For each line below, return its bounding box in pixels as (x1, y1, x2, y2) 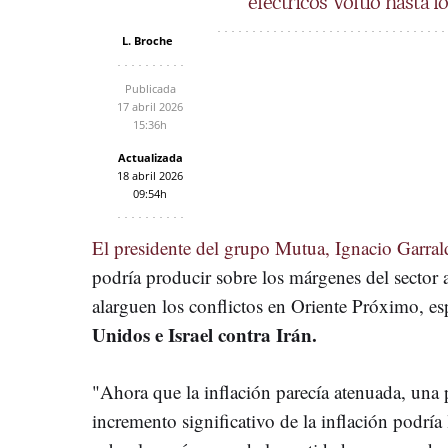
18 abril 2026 (117, 167, 183, 183)
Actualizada (117, 149, 183, 165)
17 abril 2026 (117, 98, 183, 114)
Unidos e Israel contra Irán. (92, 320, 317, 348)
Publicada (124, 80, 176, 96)
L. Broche (122, 32, 173, 48)
